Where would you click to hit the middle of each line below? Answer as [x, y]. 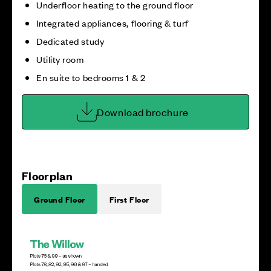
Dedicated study [70, 41]
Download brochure [143, 112]
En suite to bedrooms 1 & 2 [91, 77]
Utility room [60, 59]
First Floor [129, 199]
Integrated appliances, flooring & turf [113, 23]
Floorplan [47, 176]
